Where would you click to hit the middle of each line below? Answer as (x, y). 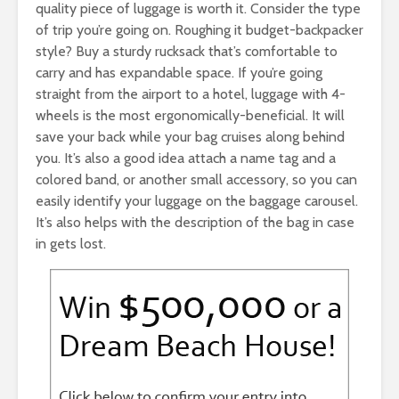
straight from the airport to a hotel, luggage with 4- (191, 94)
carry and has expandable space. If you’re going (179, 73)
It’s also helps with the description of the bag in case (195, 223)
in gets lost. (71, 244)
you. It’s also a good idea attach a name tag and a (186, 159)
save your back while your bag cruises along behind (190, 137)
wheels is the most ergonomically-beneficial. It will (190, 116)
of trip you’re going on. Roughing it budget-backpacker (199, 30)
